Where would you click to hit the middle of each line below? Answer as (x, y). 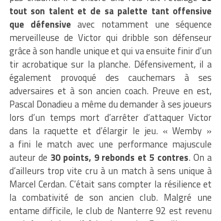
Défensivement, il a (171, 64)
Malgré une (185, 197)
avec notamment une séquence (142, 24)
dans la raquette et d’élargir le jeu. (83, 130)
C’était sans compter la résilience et (139, 184)
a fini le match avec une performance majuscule (110, 144)
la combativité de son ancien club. (84, 197)
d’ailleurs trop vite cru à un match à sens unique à (110, 170)
